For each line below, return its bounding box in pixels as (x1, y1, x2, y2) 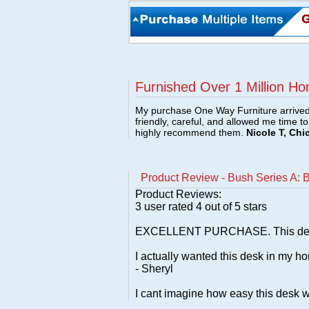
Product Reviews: (135, 188, 221, 200)
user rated (141, 201, 196, 212)
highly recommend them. (135, 127, 246, 138)
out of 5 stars (202, 201, 267, 212)
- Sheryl (135, 263, 173, 275)
